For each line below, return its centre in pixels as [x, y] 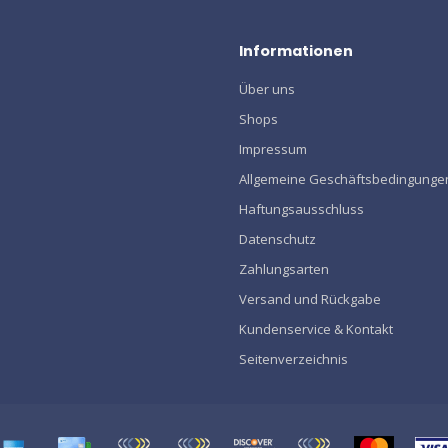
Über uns [267, 89]
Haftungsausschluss [301, 209]
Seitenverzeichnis [293, 359]
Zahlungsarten [284, 269]
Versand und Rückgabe [310, 299]
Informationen [296, 51]
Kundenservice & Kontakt [316, 329]
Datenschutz [277, 239]
